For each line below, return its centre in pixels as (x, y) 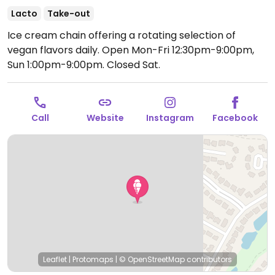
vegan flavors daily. (55, 50)
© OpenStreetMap (152, 259)
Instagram (170, 118)
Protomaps (93, 259)
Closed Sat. (132, 65)
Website (105, 118)
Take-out (69, 14)
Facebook (235, 118)
